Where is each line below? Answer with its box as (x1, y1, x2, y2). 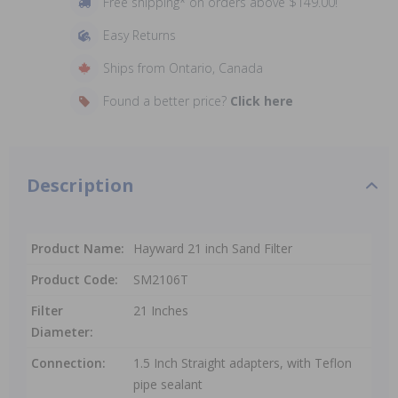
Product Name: (31, 240, 124, 257)
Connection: (31, 354, 106, 371)
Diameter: (31, 323, 93, 340)
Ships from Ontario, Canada (102, 60, 263, 76)
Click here (229, 92, 293, 109)
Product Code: (31, 271, 118, 288)
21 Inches (133, 302, 188, 319)
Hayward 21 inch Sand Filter (133, 240, 292, 257)
